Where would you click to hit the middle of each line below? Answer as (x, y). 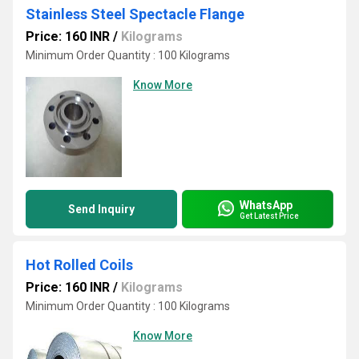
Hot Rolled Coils (79, 265)
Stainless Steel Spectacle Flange (135, 14)
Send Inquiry (101, 209)
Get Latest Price (269, 216)
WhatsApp (266, 205)
